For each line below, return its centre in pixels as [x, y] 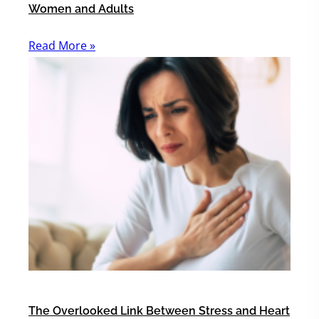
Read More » [62, 46]
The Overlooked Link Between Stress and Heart [159, 311]
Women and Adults [81, 9]
